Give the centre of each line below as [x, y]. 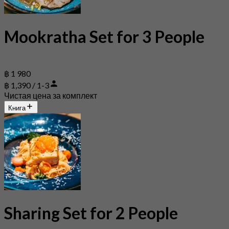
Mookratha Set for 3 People [104, 36]
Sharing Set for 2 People [91, 213]
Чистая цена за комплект [51, 96]
